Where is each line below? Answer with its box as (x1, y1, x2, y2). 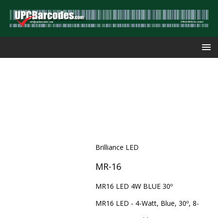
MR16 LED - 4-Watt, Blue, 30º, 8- (95, 198, 199, 208)
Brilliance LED (95, 142, 139, 152)
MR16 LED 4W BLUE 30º (95, 181, 173, 191)
